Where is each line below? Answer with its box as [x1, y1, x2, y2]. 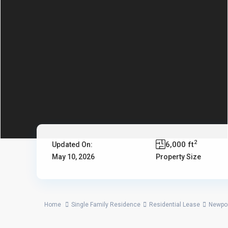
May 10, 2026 [52, 153, 95, 161]
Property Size [156, 153, 202, 161]
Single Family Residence [71, 201, 140, 208]
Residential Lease [149, 201, 200, 208]
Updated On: [52, 140, 93, 149]
